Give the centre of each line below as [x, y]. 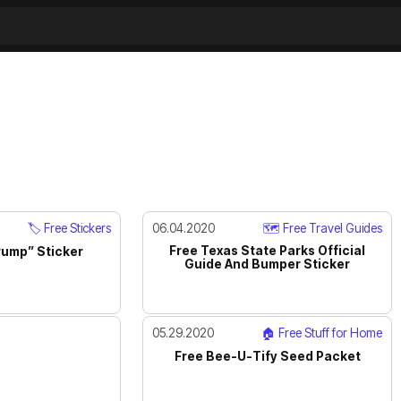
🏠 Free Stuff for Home [322, 333]
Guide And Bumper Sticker [268, 264]
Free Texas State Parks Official [268, 250]
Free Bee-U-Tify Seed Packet [267, 356]
